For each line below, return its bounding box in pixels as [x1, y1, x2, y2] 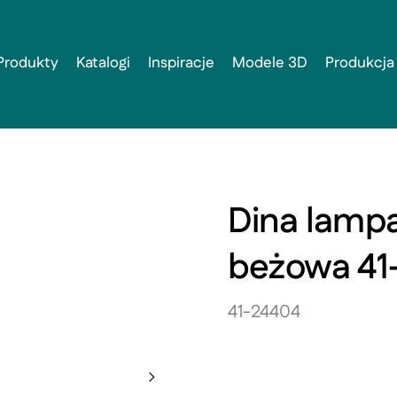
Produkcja [325, 52, 394, 74]
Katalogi [76, 52, 130, 74]
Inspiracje [148, 52, 214, 74]
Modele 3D [232, 52, 307, 74]
